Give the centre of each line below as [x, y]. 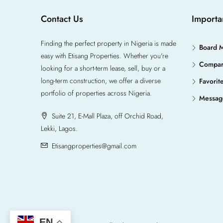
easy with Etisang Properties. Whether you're [105, 56]
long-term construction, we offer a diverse [101, 81]
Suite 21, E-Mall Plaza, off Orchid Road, [107, 116]
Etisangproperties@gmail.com [94, 146]
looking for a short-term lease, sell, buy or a [103, 68]
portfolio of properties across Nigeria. [96, 93]
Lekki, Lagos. [59, 128]
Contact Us [62, 19]
